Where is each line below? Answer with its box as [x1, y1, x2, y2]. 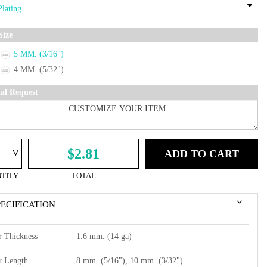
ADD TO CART [164, 147, 239, 160]
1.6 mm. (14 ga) [76, 231, 132, 241]
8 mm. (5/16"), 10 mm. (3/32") [76, 256, 183, 265]
